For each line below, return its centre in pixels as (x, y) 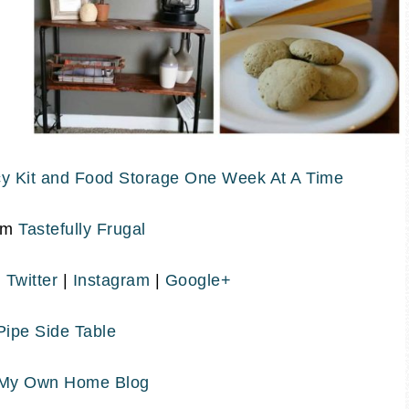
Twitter (31, 280)
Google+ (198, 280)
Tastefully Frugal (82, 229)
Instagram (111, 280)
